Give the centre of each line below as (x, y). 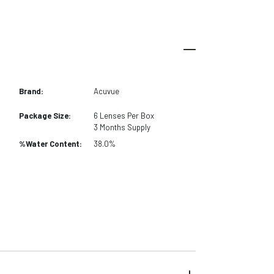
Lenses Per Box (127, 115)
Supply (138, 127)
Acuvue (107, 91)
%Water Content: (50, 143)
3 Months (110, 127)
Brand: (31, 91)
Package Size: (45, 115)
